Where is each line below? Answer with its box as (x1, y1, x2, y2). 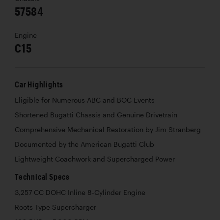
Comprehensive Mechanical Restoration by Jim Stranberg (15, 125, 201, 134)
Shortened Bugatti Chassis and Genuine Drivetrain (15, 110, 177, 119)
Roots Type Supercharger (15, 203, 96, 211)
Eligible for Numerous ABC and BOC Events (15, 96, 155, 104)
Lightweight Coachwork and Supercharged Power (15, 155, 175, 163)
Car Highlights (15, 79, 64, 89)
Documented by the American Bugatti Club (15, 140, 154, 148)
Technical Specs (15, 171, 70, 181)
